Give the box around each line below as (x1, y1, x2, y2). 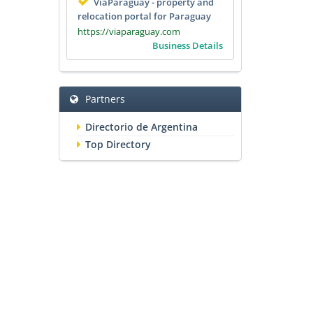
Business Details (152, 39, 223, 52)
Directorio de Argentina (85, 120, 198, 134)
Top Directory (85, 138, 151, 152)
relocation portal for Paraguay (77, 10, 211, 23)
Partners (85, 92, 125, 106)
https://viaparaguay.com (77, 25, 180, 38)
